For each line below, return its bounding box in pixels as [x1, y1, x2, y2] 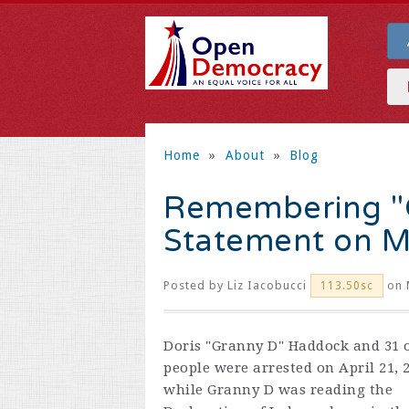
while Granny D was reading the [163, 382, 393, 398]
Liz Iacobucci [227, 278, 307, 292]
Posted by [163, 278, 227, 292]
